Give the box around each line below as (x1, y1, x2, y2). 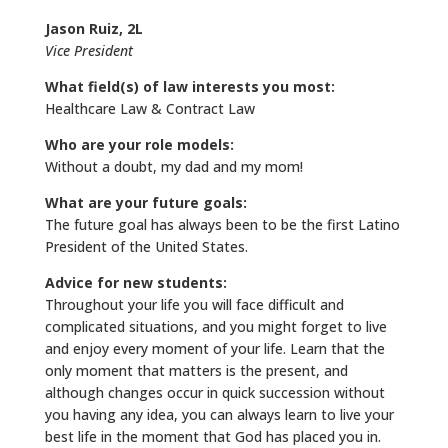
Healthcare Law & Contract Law (44, 99, 255, 119)
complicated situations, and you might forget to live (44, 317, 387, 337)
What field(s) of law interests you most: (44, 77, 335, 97)
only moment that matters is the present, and (44, 361, 348, 381)
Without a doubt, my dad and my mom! (44, 157, 303, 177)
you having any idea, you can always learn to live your (44, 405, 394, 425)
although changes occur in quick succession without (44, 383, 385, 403)
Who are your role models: (44, 135, 234, 155)
